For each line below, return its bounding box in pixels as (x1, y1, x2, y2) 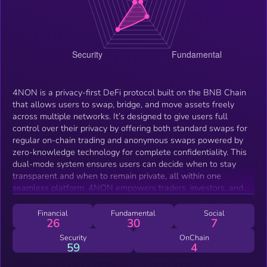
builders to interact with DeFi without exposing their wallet (13, 193, 238, 206)
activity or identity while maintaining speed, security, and (13, 205, 227, 218)
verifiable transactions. (13, 217, 99, 229)
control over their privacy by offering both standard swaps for (13, 122, 247, 134)
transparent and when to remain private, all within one (13, 169, 221, 182)
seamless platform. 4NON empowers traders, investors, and (13, 181, 88, 194)
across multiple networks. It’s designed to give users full (13, 110, 228, 122)
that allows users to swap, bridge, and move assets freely (13, 98, 234, 110)
